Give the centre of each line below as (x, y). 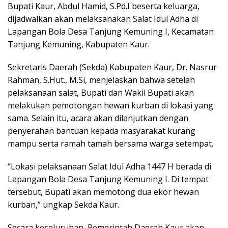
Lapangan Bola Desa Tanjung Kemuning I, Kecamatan (111, 31)
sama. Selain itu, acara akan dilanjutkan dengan (98, 118)
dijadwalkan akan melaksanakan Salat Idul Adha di (103, 19)
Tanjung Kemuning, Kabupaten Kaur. (79, 44)
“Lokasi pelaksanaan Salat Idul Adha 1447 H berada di (109, 166)
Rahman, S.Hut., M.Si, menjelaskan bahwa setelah (101, 80)
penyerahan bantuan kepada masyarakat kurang (102, 131)
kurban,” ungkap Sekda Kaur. (63, 204)
